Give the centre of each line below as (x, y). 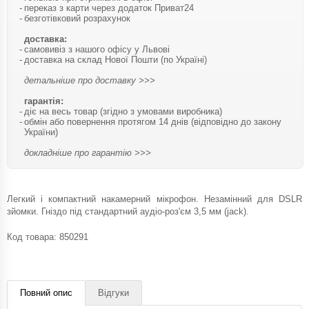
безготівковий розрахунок (77, 18)
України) (41, 132)
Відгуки (113, 292)
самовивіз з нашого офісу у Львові (97, 49)
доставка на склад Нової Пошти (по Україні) (116, 59)
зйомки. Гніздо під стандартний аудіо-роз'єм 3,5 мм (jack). (128, 211)
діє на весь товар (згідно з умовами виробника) (123, 111)
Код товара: (33, 237)
